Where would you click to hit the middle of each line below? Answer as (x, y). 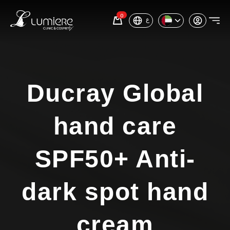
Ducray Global (115, 93)
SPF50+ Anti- (115, 159)
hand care (115, 126)
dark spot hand (115, 192)
